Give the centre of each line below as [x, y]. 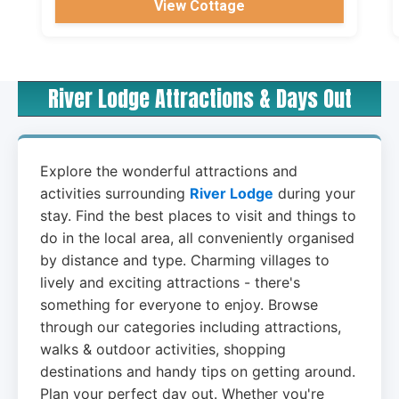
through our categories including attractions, [191, 327]
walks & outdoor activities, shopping [163, 350]
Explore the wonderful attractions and [169, 171]
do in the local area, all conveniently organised [197, 238]
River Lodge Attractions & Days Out [199, 99]
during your [314, 194]
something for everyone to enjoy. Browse [179, 305]
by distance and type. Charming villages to [185, 261]
